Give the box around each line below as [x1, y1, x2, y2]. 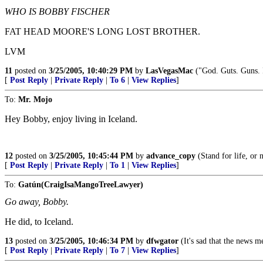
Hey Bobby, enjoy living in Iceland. [5, 114, 137, 124]
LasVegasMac [146, 66, 193, 75]
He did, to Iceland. [5, 217, 73, 227]
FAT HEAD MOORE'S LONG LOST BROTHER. [5, 26, 200, 36]
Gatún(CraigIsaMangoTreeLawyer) [18, 180, 143, 189]
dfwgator [146, 237, 178, 245]
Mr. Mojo [18, 95, 52, 104]
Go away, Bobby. [5, 197, 69, 207]
